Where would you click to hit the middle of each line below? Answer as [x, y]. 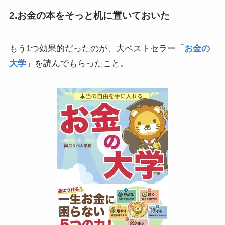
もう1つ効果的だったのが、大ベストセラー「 [96, 48]
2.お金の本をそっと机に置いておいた [89, 16]
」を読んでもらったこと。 [77, 63]
